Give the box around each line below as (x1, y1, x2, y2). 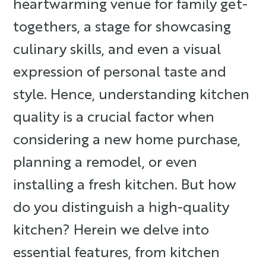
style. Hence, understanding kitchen (13, 84, 250, 103)
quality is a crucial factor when (13, 106, 215, 125)
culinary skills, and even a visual (13, 39, 221, 58)
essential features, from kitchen (13, 242, 220, 261)
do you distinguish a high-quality (13, 197, 230, 216)
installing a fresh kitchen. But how (13, 174, 237, 193)
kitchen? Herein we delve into (13, 219, 210, 238)
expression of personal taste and (13, 61, 227, 80)
